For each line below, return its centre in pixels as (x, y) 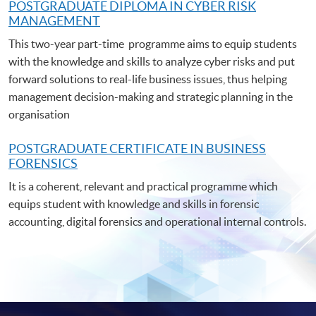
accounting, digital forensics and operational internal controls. (157, 221)
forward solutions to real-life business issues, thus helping (148, 79)
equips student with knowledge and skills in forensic (134, 203)
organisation (39, 114)
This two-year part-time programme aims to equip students (153, 43)
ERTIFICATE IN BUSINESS (192, 148)
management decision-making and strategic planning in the (151, 96)
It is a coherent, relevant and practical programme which (143, 186)
